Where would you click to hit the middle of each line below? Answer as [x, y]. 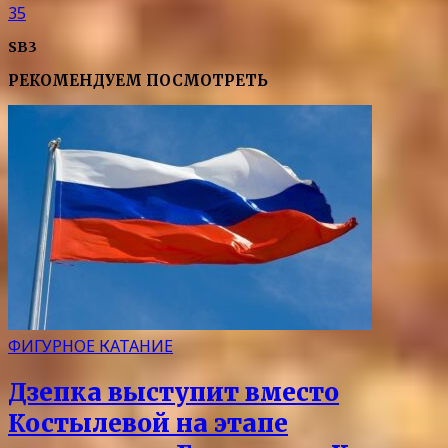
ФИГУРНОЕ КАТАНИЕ [90, 346]
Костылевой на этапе [148, 424]
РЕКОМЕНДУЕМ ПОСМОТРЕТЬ [138, 80]
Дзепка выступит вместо [173, 393]
